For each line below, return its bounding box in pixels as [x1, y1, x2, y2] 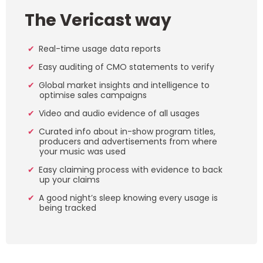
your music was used [39, 145, 126, 157]
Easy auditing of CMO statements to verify [38, 60, 214, 73]
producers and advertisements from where [39, 135, 217, 147]
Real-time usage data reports [38, 42, 161, 55]
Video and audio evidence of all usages [38, 107, 200, 119]
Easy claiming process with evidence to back [38, 163, 222, 176]
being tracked [39, 201, 96, 214]
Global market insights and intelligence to [38, 79, 210, 91]
